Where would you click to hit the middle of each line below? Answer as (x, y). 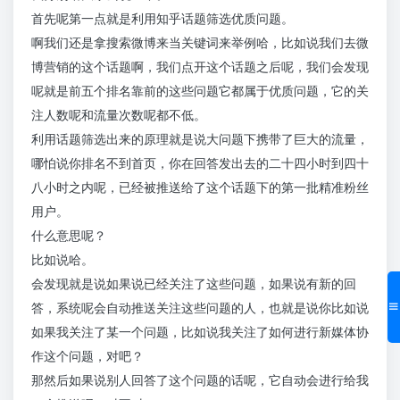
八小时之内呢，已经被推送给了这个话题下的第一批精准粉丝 (200, 187)
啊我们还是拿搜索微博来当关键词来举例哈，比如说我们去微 (200, 43)
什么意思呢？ (69, 236)
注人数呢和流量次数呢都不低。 (119, 115)
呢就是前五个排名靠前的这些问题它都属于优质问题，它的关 (200, 91)
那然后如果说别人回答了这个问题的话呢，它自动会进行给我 (200, 380)
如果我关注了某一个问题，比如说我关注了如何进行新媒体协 (200, 332)
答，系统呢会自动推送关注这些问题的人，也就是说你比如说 (200, 308)
